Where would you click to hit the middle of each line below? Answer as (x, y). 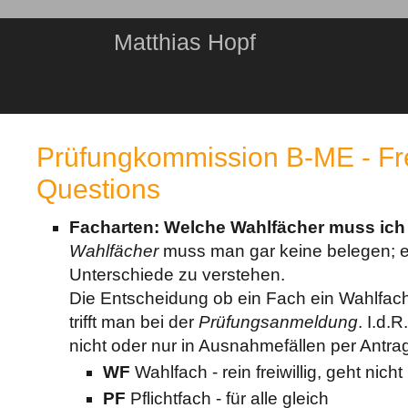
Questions (98, 189)
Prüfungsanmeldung (279, 322)
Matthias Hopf (185, 42)
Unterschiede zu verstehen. (178, 275)
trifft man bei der (134, 322)
